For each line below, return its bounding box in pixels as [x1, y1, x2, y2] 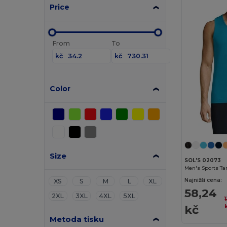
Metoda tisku [50, 214, 104, 224]
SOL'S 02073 [184, 157, 221, 164]
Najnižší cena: [184, 176, 222, 183]
